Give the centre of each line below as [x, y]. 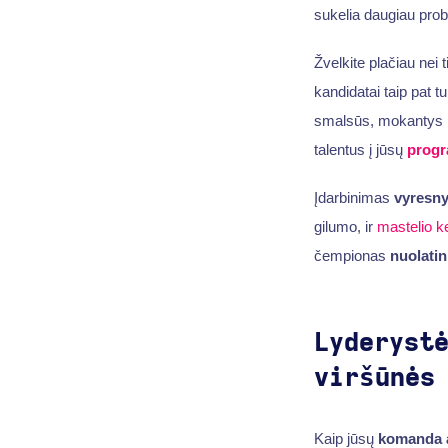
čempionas [351, 255]
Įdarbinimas [353, 197]
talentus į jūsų [360, 150]
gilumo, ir [345, 226]
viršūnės [374, 377]
